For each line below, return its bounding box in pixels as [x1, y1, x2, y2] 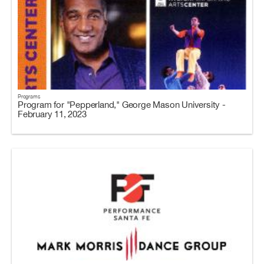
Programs [18, 93, 41, 100]
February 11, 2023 [18, 109, 87, 119]
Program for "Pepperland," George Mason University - [18, 100, 226, 110]
